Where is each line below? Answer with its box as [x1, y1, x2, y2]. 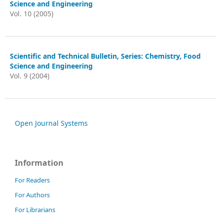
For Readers [15, 176, 50, 184]
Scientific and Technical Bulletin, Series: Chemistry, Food [10, 51, 201, 61]
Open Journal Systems [15, 118, 88, 128]
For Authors [15, 190, 50, 199]
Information [15, 157, 64, 168]
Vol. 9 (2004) [10, 71, 49, 80]
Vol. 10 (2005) [10, 9, 53, 18]
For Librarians [15, 205, 55, 214]
